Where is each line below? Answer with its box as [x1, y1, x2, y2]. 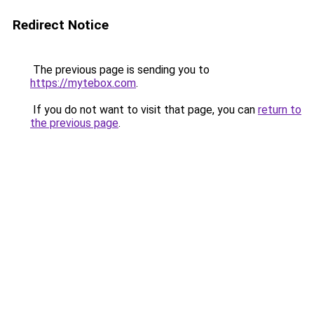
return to [258, 103, 301, 116]
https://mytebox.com [30, 76, 136, 90]
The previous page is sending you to [30, 63, 210, 76]
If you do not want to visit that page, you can [30, 103, 258, 116]
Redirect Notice [13, 17, 109, 33]
